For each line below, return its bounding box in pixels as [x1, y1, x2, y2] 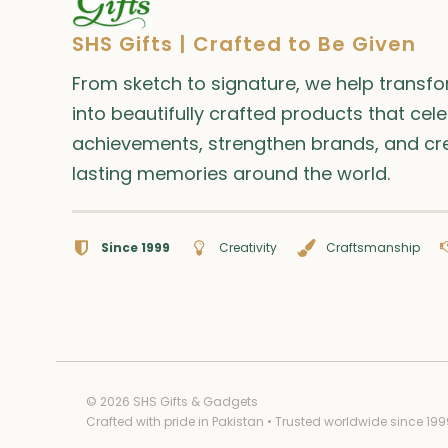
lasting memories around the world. [72, 160, 391, 186]
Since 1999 [101, 239, 171, 257]
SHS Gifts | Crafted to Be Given [72, 29, 417, 58]
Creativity [219, 239, 278, 257]
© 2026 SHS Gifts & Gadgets [86, 392, 258, 410]
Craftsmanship [326, 239, 421, 257]
